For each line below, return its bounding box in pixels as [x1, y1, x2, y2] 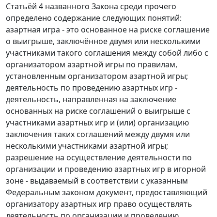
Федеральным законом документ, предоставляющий [6, 187, 207, 198]
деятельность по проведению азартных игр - [6, 82, 177, 93]
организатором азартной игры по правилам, [6, 59, 177, 70]
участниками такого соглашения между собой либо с [6, 47, 208, 59]
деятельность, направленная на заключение [6, 94, 176, 105]
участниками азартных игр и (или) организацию [6, 117, 189, 128]
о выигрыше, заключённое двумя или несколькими [6, 36, 201, 47]
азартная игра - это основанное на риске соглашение [6, 24, 210, 35]
